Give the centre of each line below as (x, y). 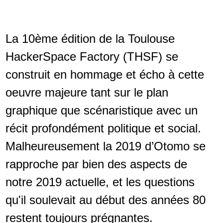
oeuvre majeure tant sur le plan (87, 93)
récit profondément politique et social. (103, 128)
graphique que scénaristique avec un (101, 111)
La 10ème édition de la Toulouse (90, 39)
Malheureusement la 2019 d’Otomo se (105, 146)
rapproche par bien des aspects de (96, 164)
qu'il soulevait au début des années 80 (105, 200)
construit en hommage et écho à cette (105, 75)
